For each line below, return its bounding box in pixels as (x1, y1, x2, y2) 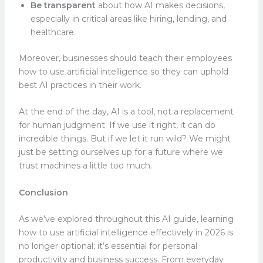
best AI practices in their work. (18, 79, 144, 90)
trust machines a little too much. (18, 160, 152, 171)
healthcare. (30, 26, 76, 38)
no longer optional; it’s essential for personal (18, 241, 197, 252)
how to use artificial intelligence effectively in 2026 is (18, 227, 233, 238)
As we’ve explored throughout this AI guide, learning (18, 214, 234, 225)
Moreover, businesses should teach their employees (18, 52, 232, 63)
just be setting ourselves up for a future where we (18, 147, 223, 158)
